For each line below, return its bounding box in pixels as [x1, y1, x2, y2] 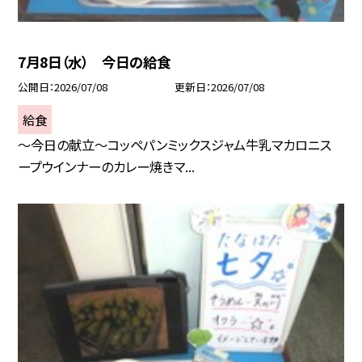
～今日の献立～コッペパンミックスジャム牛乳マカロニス [18, 135, 332, 155]
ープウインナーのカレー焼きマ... [18, 157, 196, 177]
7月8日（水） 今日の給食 [18, 52, 171, 73]
